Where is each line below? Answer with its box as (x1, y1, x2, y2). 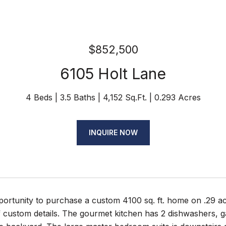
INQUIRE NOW (88, 128, 138, 137)
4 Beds (25, 92, 52, 102)
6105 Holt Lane (60, 65, 166, 83)
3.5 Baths (60, 92, 95, 102)
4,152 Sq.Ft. (102, 92, 147, 102)
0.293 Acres (154, 92, 201, 102)
